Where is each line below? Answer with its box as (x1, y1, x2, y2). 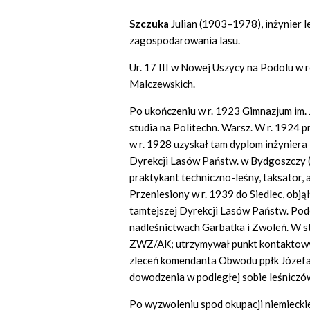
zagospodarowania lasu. (129, 34, 240, 47)
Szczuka (129, 17, 171, 30)
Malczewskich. (129, 77, 195, 91)
